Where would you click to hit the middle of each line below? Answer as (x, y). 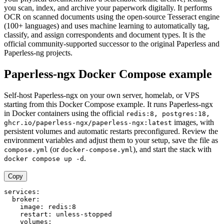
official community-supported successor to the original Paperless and (112, 43)
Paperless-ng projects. (38, 52)
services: (22, 191)
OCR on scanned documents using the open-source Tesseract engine (112, 16)
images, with (193, 122)
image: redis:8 (40, 206)
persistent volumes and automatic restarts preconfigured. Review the (111, 131)
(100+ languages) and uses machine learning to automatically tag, (107, 25)
